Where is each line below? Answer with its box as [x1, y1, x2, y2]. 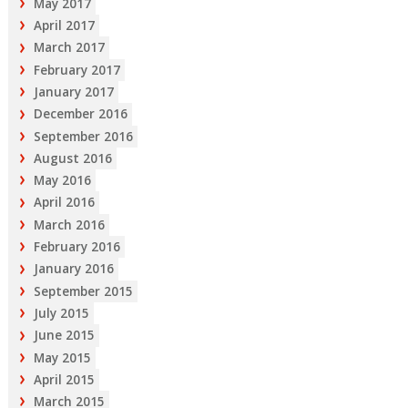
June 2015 [33, 327, 95, 344]
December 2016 [33, 106, 127, 123]
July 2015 [33, 304, 89, 321]
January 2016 [33, 260, 114, 278]
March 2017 [33, 39, 105, 56]
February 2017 [33, 61, 120, 78]
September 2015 [33, 282, 133, 300]
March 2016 [33, 216, 105, 233]
